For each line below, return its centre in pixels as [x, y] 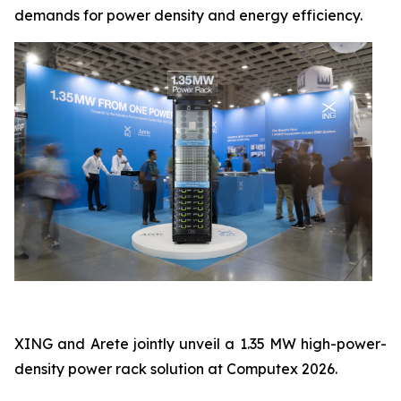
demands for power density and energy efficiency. [188, 15]
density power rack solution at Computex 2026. [176, 368]
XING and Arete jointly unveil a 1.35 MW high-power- [200, 343]
